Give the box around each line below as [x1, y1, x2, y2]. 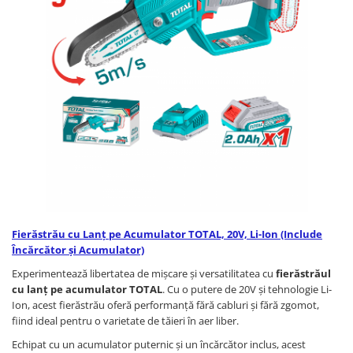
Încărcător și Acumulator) [12, 243, 144, 258]
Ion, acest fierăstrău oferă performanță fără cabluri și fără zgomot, [12, 298, 319, 313]
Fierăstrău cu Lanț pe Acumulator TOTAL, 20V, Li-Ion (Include [12, 227, 322, 242]
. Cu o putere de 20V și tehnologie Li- [162, 282, 332, 297]
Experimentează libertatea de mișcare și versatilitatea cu [12, 266, 276, 281]
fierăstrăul [276, 266, 331, 281]
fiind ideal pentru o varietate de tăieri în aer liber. [12, 314, 239, 329]
